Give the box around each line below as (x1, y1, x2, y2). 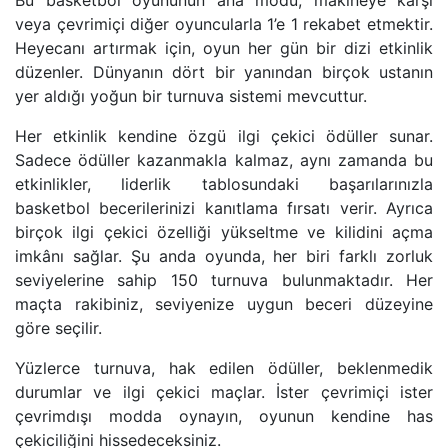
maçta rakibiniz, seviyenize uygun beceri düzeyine (15, 294, 433, 315)
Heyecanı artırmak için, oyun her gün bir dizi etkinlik (15, 38, 433, 59)
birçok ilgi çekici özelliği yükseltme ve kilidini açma (15, 222, 433, 243)
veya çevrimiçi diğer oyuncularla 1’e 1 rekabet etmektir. (15, 14, 433, 35)
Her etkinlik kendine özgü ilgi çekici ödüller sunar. (15, 126, 433, 147)
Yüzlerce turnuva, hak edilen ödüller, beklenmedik (15, 358, 433, 379)
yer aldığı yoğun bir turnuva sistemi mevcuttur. (15, 86, 367, 107)
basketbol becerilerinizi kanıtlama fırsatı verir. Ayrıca (15, 198, 433, 219)
